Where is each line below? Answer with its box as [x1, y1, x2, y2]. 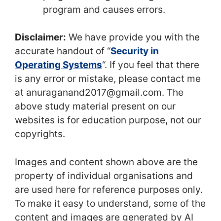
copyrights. [15, 128, 65, 140]
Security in [110, 45, 159, 57]
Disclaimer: [15, 32, 66, 43]
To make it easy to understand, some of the [15, 197, 206, 209]
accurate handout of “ [15, 45, 110, 57]
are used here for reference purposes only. [15, 184, 203, 195]
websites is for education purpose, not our [15, 114, 201, 126]
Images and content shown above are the [15, 156, 198, 168]
